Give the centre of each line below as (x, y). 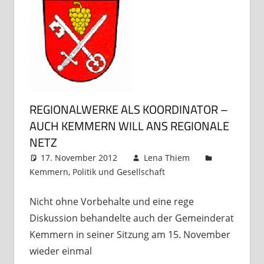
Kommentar (212, 171)
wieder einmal (60, 251)
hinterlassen (202, 186)
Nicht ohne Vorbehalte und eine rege (111, 201)
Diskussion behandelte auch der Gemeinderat (131, 218)
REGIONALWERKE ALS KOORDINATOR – (128, 109)
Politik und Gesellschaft (118, 171)
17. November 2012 (79, 157)
